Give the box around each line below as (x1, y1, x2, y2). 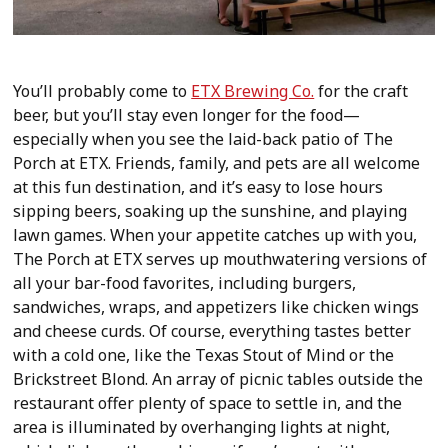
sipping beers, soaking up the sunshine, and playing (13, 199, 408, 222)
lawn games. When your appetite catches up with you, (13, 223, 418, 246)
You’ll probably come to (13, 79, 192, 102)
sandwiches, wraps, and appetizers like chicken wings (13, 295, 420, 318)
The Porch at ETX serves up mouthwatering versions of (13, 247, 428, 270)
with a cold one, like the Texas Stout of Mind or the (13, 343, 395, 366)
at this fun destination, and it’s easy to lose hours (13, 175, 384, 198)
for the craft (314, 79, 409, 102)
